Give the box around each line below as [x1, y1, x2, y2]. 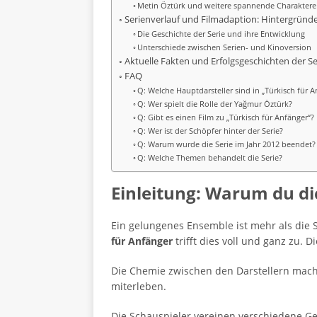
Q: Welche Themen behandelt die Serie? [137, 152, 283, 163]
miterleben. [111, 279, 166, 293]
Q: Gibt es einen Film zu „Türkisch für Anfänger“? [137, 112, 315, 122]
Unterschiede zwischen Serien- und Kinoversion [137, 42, 312, 52]
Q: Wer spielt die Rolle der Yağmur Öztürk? [137, 98, 293, 109]
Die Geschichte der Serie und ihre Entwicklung [137, 28, 306, 39]
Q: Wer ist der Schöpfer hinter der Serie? [137, 125, 284, 136]
